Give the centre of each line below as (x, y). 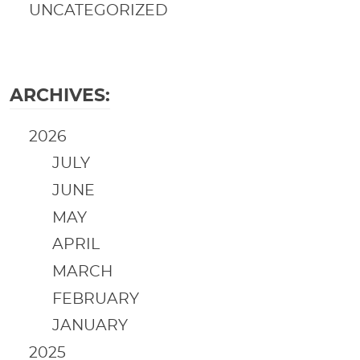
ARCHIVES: (60, 95)
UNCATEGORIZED (98, 10)
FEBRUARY (95, 299)
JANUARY (90, 326)
